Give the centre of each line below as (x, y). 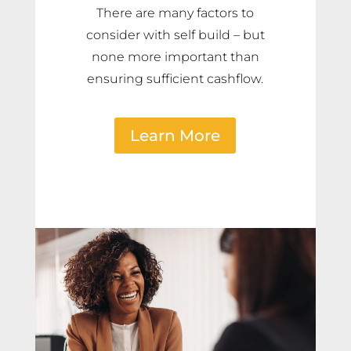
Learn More (175, 135)
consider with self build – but (175, 34)
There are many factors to (175, 13)
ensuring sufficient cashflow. (175, 78)
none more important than (175, 56)
